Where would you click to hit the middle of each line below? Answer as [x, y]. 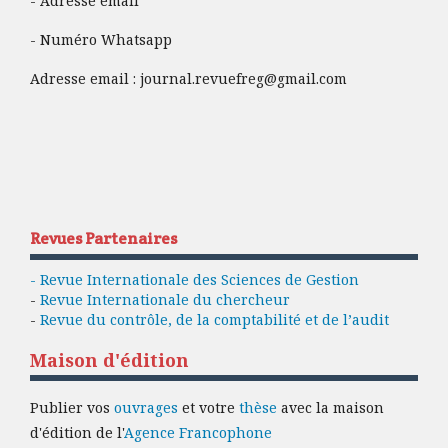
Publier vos [72, 408]
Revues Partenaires [103, 239]
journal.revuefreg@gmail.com [243, 79]
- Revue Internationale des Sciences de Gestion [194, 280]
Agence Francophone [198, 433]
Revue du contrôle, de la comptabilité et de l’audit [214, 320]
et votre [208, 408]
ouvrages [146, 408]
